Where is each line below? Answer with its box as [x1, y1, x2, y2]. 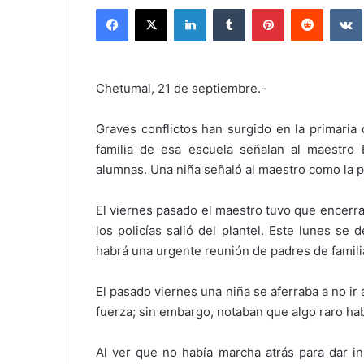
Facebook [128, 2, 177, 15]
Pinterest [284, 2, 330, 15]
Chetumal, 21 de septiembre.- [96, 80, 266, 96]
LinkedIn [206, 2, 248, 15]
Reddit [323, 2, 355, 15]
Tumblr [245, 2, 279, 15]
